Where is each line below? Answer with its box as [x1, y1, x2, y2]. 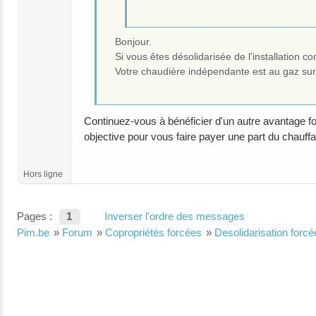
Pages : [17, 210, 52, 222]
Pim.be [17, 226, 49, 238]
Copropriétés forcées [105, 226, 202, 238]
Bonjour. [115, 36, 152, 48]
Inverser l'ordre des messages [104, 210, 245, 222]
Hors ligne [23, 169, 63, 179]
